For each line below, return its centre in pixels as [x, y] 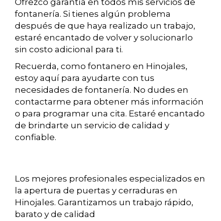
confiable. [36, 137]
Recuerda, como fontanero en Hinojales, [101, 66]
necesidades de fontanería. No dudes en [102, 90]
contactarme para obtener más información [109, 102]
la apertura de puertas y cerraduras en [96, 191]
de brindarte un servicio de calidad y [92, 126]
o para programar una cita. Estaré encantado [110, 114]
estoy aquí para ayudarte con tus [85, 78]
